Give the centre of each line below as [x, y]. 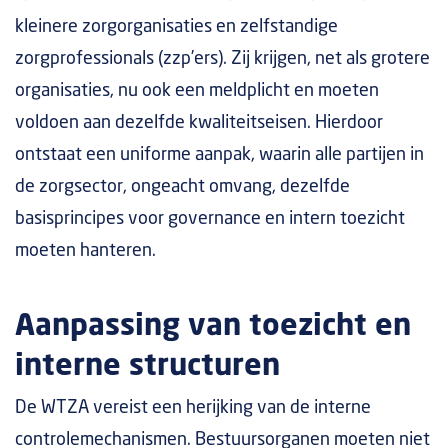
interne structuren [147, 366]
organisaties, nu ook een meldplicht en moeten [197, 91]
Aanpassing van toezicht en [213, 326]
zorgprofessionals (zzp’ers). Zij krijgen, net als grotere [222, 59]
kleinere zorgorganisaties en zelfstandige [176, 27]
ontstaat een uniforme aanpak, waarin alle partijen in [219, 155]
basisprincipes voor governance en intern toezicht [210, 219]
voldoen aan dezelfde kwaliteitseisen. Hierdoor [199, 123]
